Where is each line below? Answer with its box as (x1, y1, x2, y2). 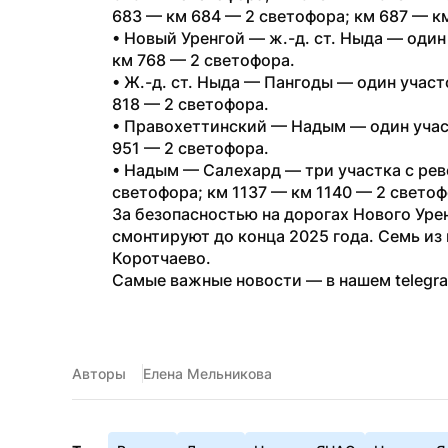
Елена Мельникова (143, 365, 272, 382)
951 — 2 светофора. (112, 138, 269, 158)
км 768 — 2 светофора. (112, 50, 295, 70)
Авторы (72, 365, 126, 382)
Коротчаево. (112, 248, 211, 268)
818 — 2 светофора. (112, 94, 269, 114)
